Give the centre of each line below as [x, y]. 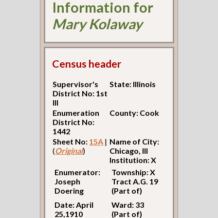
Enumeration [76, 113]
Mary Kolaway [97, 24]
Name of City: [135, 142]
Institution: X [133, 160]
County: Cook [135, 113]
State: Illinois [133, 84]
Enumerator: [78, 172]
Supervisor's [76, 84]
